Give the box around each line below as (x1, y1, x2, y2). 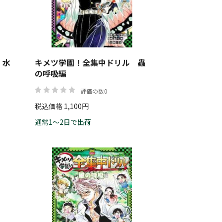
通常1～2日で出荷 (35, 117, 91, 127)
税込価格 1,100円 (35, 101, 89, 111)
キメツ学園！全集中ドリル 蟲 (35, 56, 146, 68)
